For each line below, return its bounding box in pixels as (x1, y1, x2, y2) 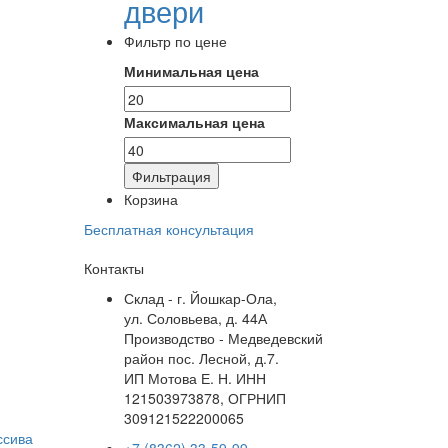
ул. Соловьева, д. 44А (123, 308, 267, 328)
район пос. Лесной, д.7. (123, 348, 279, 368)
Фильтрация (131, 166, 211, 186)
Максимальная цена (123, 112, 265, 132)
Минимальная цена (123, 61, 259, 81)
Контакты (83, 258, 144, 278)
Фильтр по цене (123, 31, 227, 51)
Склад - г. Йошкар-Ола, (123, 288, 277, 308)
